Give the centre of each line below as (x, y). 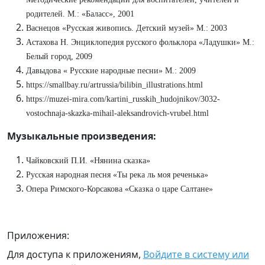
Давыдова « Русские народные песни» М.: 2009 (111, 71)
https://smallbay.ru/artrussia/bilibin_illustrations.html (114, 85)
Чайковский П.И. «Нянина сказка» (88, 161)
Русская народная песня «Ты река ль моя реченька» (117, 175)
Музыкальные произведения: (82, 136)
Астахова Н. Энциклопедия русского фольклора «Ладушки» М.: (140, 42)
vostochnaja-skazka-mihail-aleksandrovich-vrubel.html (117, 113)
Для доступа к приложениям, (75, 254)
